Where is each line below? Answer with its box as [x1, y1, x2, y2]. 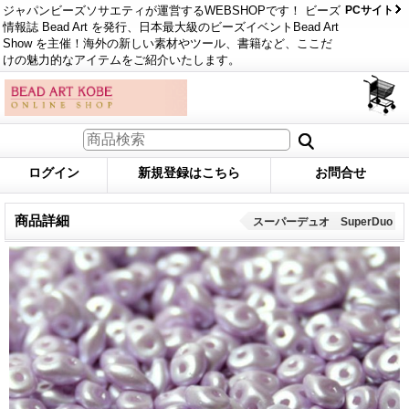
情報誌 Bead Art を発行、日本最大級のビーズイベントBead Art [3, 20, 339, 34]
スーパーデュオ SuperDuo [253, 215, 393, 228]
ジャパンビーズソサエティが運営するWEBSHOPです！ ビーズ [3, 4, 341, 17]
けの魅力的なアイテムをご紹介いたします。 [3, 53, 240, 67]
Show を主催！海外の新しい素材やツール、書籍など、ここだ [3, 37, 332, 50]
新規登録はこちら [138, 164, 240, 180]
